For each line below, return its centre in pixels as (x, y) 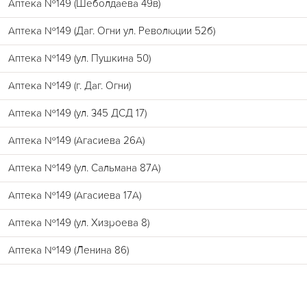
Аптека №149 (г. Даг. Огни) (70, 86)
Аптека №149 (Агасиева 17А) (75, 195)
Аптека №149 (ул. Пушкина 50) (79, 58)
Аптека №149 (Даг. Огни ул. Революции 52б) (112, 31)
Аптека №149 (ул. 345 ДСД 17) (77, 113)
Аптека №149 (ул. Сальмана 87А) (84, 168)
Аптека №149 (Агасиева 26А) (76, 140)
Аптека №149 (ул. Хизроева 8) (79, 223)
